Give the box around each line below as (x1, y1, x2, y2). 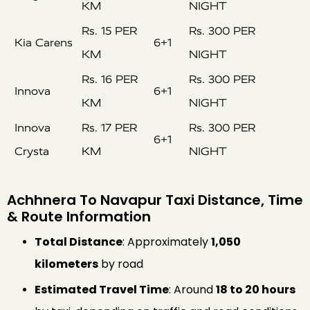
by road (98, 255, 143, 272)
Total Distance (35, 233, 122, 250)
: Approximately (122, 233, 211, 250)
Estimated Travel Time (35, 281, 169, 298)
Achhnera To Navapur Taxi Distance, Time (7, 190, 303, 210)
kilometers (35, 255, 98, 272)
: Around (169, 281, 216, 298)
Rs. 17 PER (82, 120, 137, 134)
